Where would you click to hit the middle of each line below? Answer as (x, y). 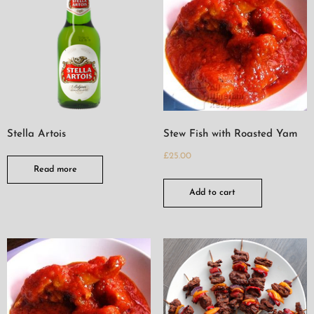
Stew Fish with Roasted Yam (230, 134)
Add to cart (213, 193)
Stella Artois (36, 134)
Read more (55, 169)
